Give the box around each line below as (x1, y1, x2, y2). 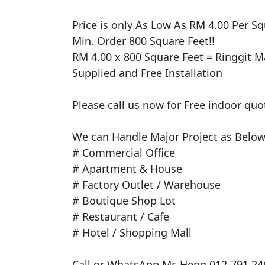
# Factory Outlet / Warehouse (72, 177, 221, 192)
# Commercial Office (72, 145, 175, 160)
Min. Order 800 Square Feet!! (72, 33, 215, 48)
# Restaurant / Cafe (72, 209, 169, 224)
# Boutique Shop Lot (72, 193, 176, 208)
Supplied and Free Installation (72, 65, 222, 80)
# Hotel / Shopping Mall (72, 225, 192, 240)
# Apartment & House (72, 161, 182, 176)
